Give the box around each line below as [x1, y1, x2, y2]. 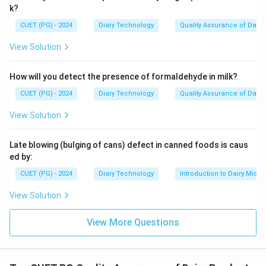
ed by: [9, 152, 33, 161]
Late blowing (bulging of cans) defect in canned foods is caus [9, 140, 248, 150]
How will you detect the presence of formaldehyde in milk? [9, 72, 237, 81]
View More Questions [87, 217, 179, 228]
